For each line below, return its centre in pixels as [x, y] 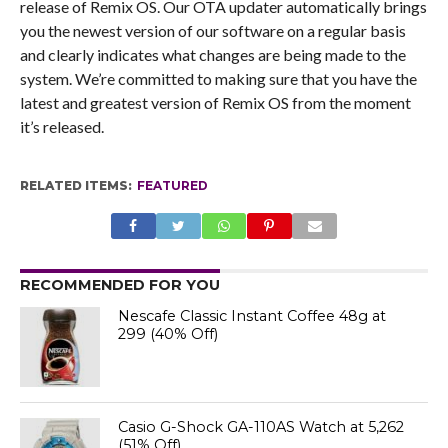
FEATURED [172, 186]
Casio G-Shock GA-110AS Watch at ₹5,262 [261, 427]
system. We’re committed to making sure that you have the [218, 79]
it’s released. [61, 127]
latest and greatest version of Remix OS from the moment [215, 103]
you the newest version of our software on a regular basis [212, 31]
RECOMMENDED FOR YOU [119, 285]
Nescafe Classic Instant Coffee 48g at [252, 316]
